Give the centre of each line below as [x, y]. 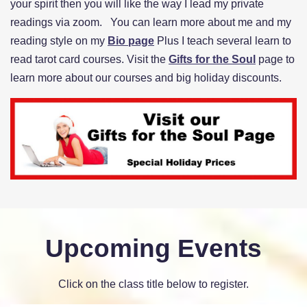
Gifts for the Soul [212, 59]
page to [275, 59]
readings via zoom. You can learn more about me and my [151, 22]
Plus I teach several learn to [223, 40]
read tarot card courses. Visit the [89, 59]
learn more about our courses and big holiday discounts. [146, 77]
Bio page [131, 40]
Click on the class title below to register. [153, 284]
